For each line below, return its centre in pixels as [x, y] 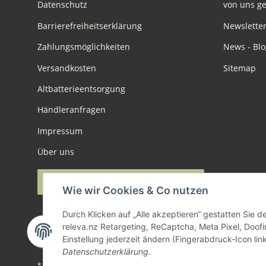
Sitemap [239, 68]
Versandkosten [67, 68]
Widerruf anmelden [121, 182]
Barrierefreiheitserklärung [90, 26]
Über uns [56, 152]
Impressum [60, 131]
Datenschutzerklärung [105, 251]
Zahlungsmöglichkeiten [84, 47]
